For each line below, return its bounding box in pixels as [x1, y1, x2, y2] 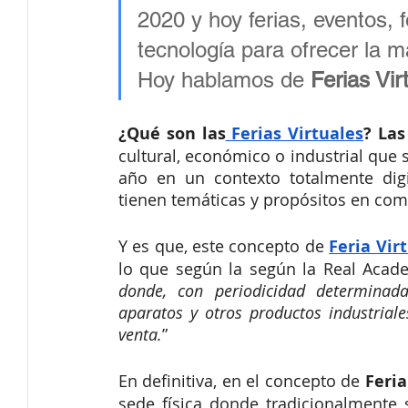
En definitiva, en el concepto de [118, 370, 365, 393]
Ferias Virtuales [225, 122, 363, 146]
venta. [118, 323, 162, 346]
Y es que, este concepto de [118, 235, 330, 258]
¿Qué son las [118, 122, 226, 146]
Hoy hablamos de [138, 67, 311, 93]
